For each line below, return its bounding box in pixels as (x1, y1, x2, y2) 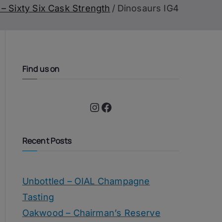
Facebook (100, 99, 107, 113)
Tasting (22, 191, 55, 202)
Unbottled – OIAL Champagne (22, 175, 150, 186)
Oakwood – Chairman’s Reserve (22, 207, 161, 218)
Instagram (88, 99, 99, 113)
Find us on (22, 63, 60, 74)
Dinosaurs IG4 (117, 3, 179, 13)
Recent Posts (22, 135, 71, 146)
